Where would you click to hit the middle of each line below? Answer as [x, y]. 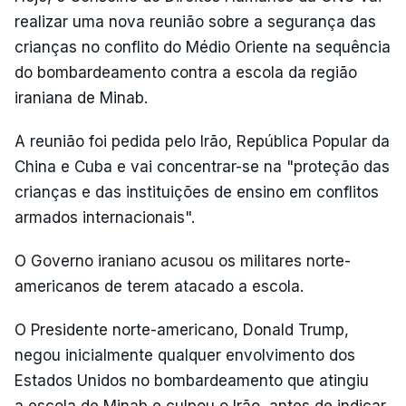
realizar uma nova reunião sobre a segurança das [195, 22]
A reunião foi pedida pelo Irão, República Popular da [202, 141]
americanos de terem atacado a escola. [159, 286]
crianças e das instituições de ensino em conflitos [197, 192]
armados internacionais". [105, 217]
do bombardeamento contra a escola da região [186, 72]
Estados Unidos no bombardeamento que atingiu [192, 381]
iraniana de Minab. [81, 98]
